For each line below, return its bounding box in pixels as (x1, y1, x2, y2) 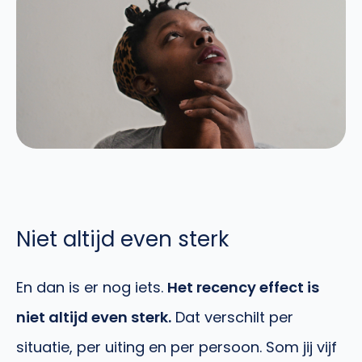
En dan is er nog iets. (16, 277, 167, 298)
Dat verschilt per (171, 307, 293, 328)
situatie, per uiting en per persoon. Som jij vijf (16, 337, 337, 358)
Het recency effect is (167, 277, 319, 298)
